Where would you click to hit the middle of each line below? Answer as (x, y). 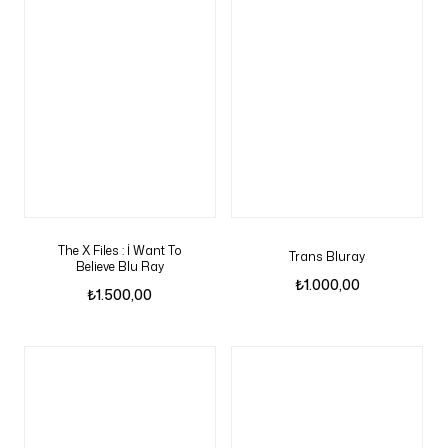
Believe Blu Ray (119, 266)
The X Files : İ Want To (119, 250)
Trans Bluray (327, 256)
